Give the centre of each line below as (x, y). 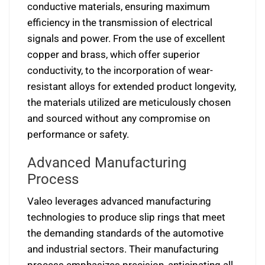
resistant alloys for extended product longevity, (132, 86)
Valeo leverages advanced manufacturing (119, 201)
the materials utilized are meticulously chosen (129, 102)
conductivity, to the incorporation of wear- (120, 70)
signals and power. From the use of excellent (126, 38)
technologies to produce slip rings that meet (126, 217)
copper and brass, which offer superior (114, 54)
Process (53, 179)
